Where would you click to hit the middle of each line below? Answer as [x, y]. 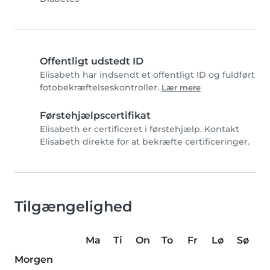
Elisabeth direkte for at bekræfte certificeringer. [145, 142]
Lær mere [181, 88]
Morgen [34, 260]
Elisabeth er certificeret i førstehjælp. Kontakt [140, 129]
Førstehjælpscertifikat [95, 116]
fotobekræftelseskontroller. [101, 88]
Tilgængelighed [73, 207]
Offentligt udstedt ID [92, 61]
